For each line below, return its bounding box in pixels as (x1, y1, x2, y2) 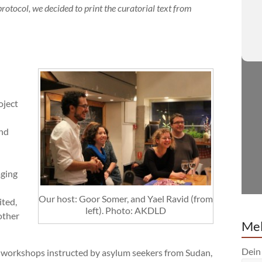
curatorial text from (116, 2, 192, 14)
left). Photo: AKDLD (85, 204, 166, 216)
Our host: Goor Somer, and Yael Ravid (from (39, 192, 213, 204)
